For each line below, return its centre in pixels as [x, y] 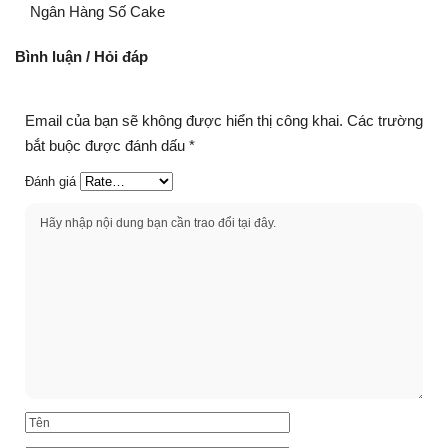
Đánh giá [50, 181]
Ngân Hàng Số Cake [97, 12]
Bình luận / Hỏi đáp [81, 57]
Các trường [385, 120]
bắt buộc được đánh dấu [107, 145]
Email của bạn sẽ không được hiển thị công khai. [184, 120]
